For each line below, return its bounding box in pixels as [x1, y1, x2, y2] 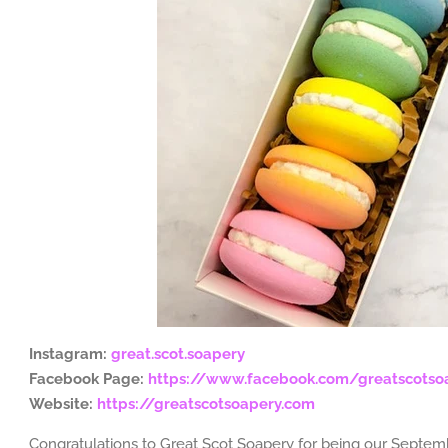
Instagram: [29, 345, 108, 363]
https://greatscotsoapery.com [97, 395, 316, 413]
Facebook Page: [29, 370, 145, 388]
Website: [29, 395, 98, 413]
